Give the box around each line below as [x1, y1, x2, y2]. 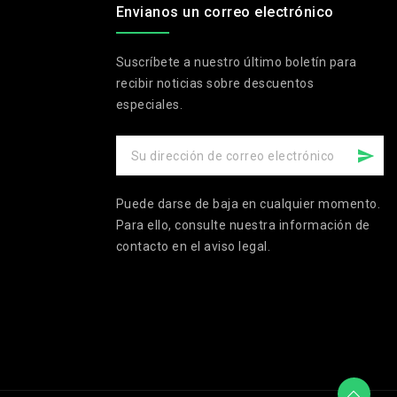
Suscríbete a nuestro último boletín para [115, 55, 357, 70]
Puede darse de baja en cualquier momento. [115, 197, 381, 212]
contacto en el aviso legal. [115, 239, 271, 254]
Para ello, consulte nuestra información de [115, 218, 370, 233]
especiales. [115, 97, 183, 113]
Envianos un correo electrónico [115, 4, 334, 21]
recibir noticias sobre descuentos [115, 76, 315, 91]
